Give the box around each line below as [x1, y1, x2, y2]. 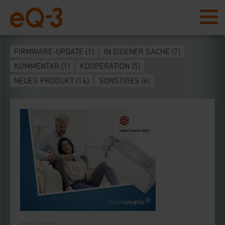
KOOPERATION [80, 61, 130, 70]
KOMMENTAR [14, 61, 59, 70]
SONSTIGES [99, 76, 140, 85]
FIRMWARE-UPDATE [14, 47, 83, 56]
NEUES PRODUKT [14, 76, 74, 85]
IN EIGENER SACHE [104, 47, 170, 56]
